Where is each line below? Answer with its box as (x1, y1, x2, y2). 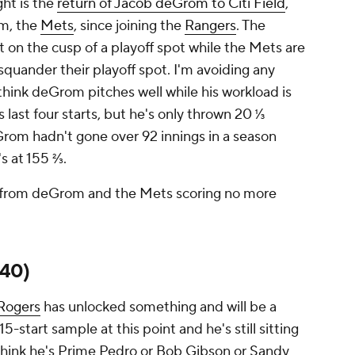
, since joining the (74, 17, 185, 36)
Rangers (185, 17, 236, 36)
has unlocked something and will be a (40, 298, 277, 317)
